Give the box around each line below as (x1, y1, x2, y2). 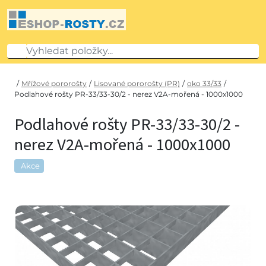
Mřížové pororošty (21, 79, 87, 88)
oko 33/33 (187, 79, 221, 88)
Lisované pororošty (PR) (94, 79, 180, 88)
